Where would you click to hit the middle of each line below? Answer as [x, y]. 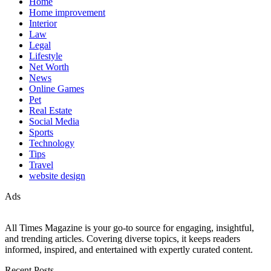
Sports [41, 132]
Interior [43, 23]
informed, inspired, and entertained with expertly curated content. [129, 249]
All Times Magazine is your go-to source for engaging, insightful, [129, 227]
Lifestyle [46, 56]
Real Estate [51, 110]
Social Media [54, 121]
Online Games [57, 88]
